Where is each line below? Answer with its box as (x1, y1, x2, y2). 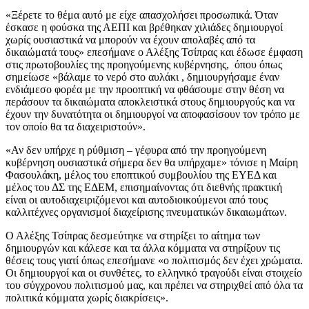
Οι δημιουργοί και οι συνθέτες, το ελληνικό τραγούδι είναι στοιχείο (6, 266, 302, 279)
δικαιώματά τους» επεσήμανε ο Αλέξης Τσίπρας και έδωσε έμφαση (6, 46, 303, 58)
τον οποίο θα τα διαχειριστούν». (6, 120, 146, 132)
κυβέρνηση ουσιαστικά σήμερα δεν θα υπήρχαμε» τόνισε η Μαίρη (6, 156, 298, 168)
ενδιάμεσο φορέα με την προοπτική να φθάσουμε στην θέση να (6, 83, 284, 95)
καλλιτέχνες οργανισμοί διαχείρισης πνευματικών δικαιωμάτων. (6, 206, 287, 218)
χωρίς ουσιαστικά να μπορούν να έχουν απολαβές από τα (6, 33, 255, 46)
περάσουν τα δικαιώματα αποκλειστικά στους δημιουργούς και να (6, 95, 295, 108)
